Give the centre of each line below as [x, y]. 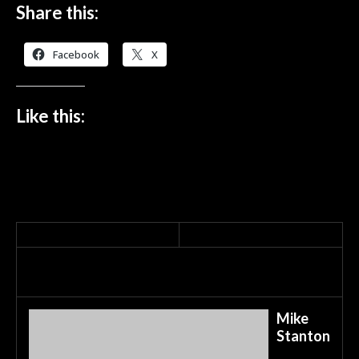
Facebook [76, 54]
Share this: [57, 12]
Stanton [303, 336]
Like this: [50, 116]
